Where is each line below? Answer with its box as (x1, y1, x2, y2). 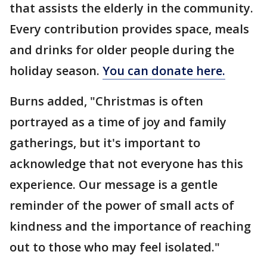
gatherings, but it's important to (10, 135, 200, 151)
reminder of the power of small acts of (10, 197, 234, 214)
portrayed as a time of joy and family (10, 114, 226, 131)
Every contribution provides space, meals (10, 21, 249, 38)
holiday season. (10, 63, 103, 79)
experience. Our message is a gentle (10, 176, 218, 193)
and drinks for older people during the (10, 42, 234, 58)
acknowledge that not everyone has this (10, 156, 243, 172)
